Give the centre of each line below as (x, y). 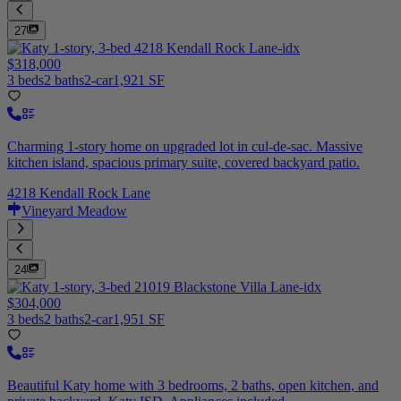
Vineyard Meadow (74, 211)
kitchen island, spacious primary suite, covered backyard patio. (183, 163)
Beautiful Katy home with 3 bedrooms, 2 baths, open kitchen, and (193, 386)
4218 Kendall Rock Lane (79, 193)
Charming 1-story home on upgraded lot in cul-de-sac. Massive (185, 147)
